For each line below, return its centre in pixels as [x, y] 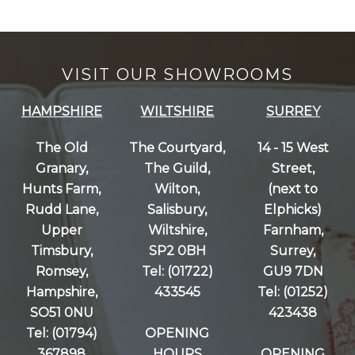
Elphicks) [293, 210]
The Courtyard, [177, 148]
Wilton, [177, 189]
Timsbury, [61, 251]
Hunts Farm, [62, 189]
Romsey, [61, 271]
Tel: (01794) [61, 333]
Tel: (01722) [177, 271]
